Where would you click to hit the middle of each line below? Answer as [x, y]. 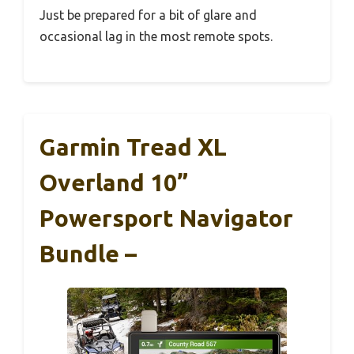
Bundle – [88, 253]
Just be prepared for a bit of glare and [148, 15]
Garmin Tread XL [133, 147]
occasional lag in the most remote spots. [156, 36]
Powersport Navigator [166, 218]
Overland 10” [114, 182]
